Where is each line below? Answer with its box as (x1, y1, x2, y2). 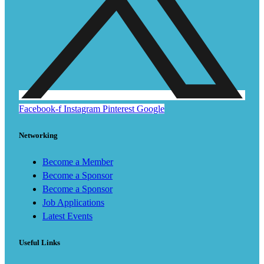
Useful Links (19, 238, 60, 247)
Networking (19, 130, 58, 140)
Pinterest (103, 103, 134, 114)
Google (137, 103, 164, 114)
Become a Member (42, 156, 113, 167)
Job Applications (42, 197, 104, 207)
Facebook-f (19, 103, 61, 114)
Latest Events (42, 210, 93, 221)
